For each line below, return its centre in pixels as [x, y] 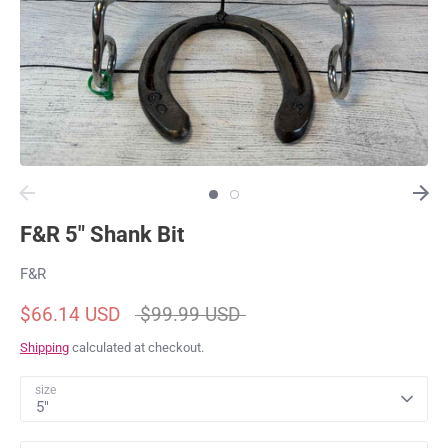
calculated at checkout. [136, 348]
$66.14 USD [70, 315]
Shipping [44, 348]
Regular [156, 314]
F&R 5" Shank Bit [102, 235]
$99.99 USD [190, 315]
